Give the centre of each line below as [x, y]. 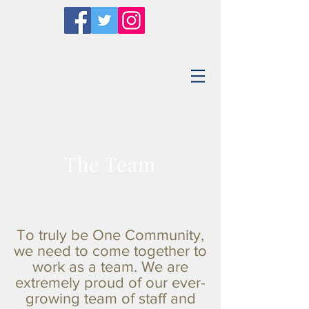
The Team [110, 164]
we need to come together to [110, 251]
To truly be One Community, [110, 235]
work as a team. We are [110, 267]
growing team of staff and [110, 298]
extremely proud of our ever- [110, 282]
